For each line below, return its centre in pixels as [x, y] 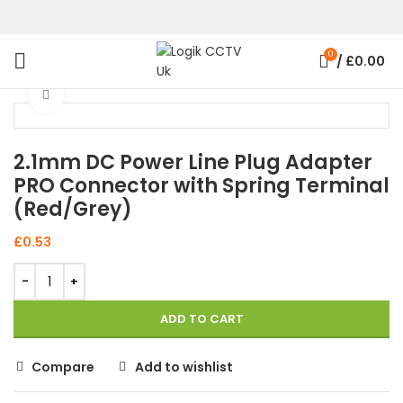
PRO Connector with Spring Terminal [201, 186]
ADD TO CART [201, 319]
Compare [63, 367]
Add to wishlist [184, 367]
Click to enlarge [114, 95]
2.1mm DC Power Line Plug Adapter [193, 162]
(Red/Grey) [73, 209]
